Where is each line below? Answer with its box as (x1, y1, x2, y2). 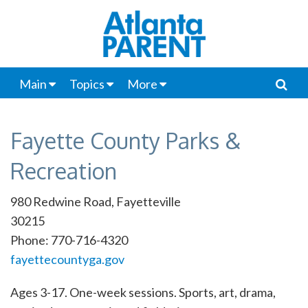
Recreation (10, 157, 117, 185)
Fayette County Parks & (10, 126, 241, 155)
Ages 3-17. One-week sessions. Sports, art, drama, (10, 285, 276, 300)
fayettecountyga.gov (10, 252, 124, 267)
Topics (69, 76, 104, 91)
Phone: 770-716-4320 (10, 232, 128, 247)
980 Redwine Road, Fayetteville (10, 194, 181, 209)
